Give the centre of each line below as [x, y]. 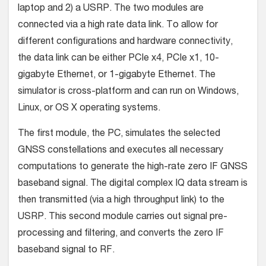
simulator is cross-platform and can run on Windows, [128, 92]
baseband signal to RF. [66, 251]
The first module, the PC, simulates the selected [119, 134]
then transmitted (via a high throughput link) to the [121, 201]
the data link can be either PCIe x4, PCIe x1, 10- [118, 59]
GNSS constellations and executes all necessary [121, 151]
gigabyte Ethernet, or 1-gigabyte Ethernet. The [117, 76]
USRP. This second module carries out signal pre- [123, 218]
